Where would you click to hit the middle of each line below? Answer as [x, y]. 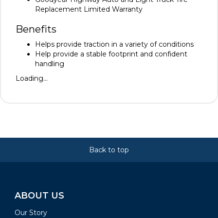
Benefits [36, 29]
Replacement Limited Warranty [89, 9]
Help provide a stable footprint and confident [111, 54]
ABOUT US [39, 196]
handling [50, 64]
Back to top [109, 150]
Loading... [32, 79]
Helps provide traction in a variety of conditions [114, 45]
